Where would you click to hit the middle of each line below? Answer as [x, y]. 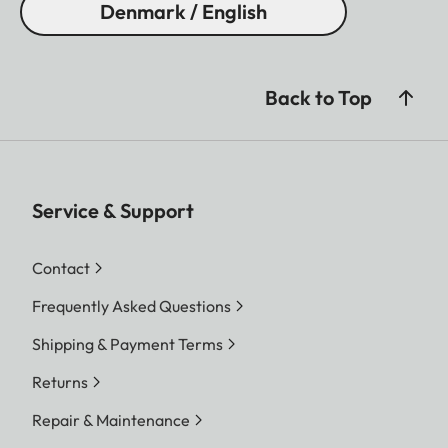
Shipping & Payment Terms [127, 343]
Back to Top [318, 97]
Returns [60, 381]
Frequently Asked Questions [131, 305]
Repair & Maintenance [111, 419]
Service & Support [113, 210]
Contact [61, 267]
